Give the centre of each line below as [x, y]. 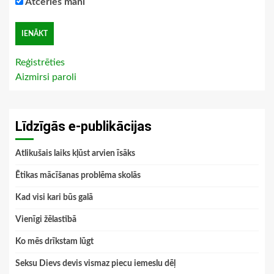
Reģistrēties [40, 62]
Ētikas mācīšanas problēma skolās [78, 176]
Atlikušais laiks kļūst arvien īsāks [75, 154]
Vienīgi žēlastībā [46, 220]
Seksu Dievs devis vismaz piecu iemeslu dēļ [95, 264]
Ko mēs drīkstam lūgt [54, 242]
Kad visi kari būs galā [54, 198]
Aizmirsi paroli [46, 77]
